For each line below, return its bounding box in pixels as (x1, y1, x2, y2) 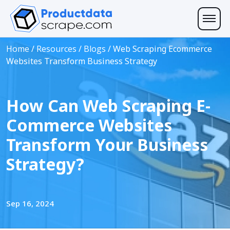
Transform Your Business (6, 133, 208, 156)
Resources (36, 43, 76, 54)
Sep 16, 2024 (6, 198, 54, 208)
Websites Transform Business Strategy (6, 55, 157, 67)
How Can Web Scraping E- (6, 94, 210, 117)
